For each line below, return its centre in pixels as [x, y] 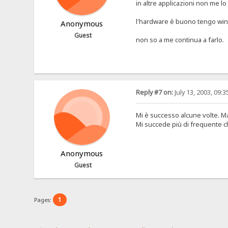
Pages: [44, 199]
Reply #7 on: [154, 93]
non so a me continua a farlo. [180, 40]
